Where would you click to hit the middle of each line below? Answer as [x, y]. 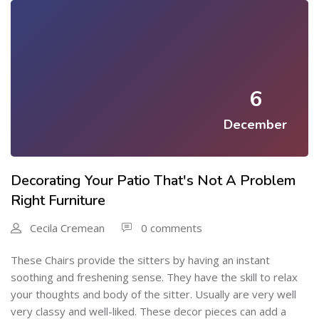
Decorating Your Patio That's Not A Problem [153, 180]
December [255, 124]
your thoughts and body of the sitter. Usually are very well [153, 294]
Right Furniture [58, 200]
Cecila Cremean [67, 228]
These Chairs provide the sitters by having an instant [140, 260]
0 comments [172, 228]
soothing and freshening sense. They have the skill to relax [154, 277]
